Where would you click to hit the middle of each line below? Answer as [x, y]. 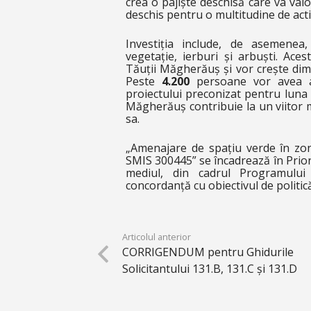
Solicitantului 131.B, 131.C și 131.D [209, 269]
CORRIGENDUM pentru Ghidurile [208, 252]
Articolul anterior [156, 237]
